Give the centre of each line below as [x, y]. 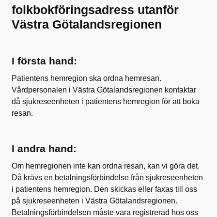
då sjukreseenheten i [48, 101]
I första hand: [44, 61]
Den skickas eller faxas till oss [145, 189]
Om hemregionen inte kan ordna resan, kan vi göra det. [106, 166]
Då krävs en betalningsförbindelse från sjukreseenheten [107, 178]
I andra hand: [44, 148]
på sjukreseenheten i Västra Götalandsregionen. [95, 201]
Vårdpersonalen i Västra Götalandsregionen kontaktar [104, 90]
